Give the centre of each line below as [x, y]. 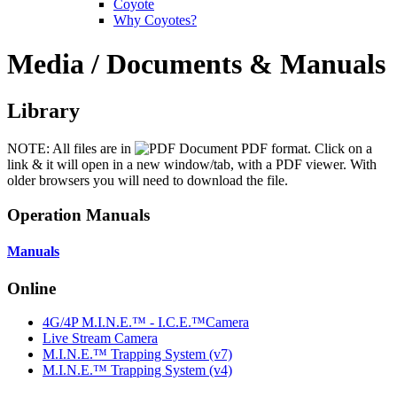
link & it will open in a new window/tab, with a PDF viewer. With [192, 165]
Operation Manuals [78, 214]
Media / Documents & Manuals [196, 63]
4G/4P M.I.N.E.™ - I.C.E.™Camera [146, 323]
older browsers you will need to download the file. [148, 181]
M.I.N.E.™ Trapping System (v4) [137, 370]
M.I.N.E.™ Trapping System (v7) [137, 354]
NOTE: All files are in [71, 149]
